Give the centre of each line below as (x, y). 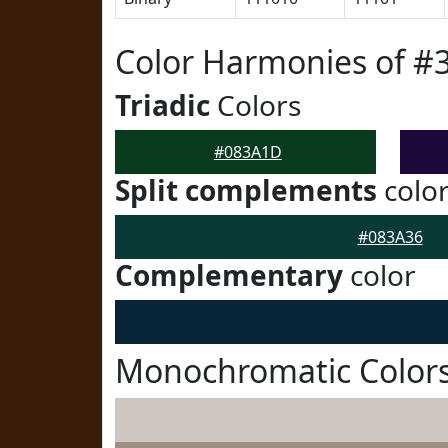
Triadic (162, 105)
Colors (255, 105)
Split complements (246, 190)
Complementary (229, 275)
